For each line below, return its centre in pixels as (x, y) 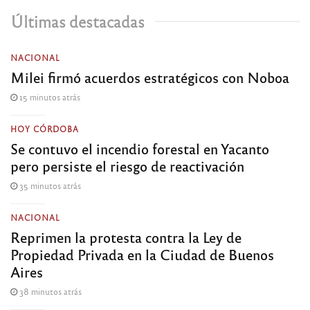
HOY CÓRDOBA (45, 129)
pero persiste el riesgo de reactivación (127, 166)
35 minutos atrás (49, 186)
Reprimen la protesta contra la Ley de (126, 237)
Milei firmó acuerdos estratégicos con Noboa (150, 77)
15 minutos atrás (49, 97)
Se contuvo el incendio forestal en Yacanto (140, 149)
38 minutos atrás (49, 292)
